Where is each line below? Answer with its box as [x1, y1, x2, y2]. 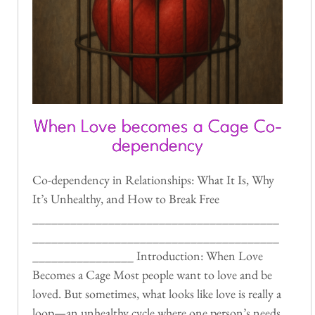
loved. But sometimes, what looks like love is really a [32, 285, 281, 302]
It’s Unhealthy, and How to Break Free [32, 190, 219, 207]
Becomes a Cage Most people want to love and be [32, 266, 272, 283]
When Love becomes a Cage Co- [33, 118, 282, 136]
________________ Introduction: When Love [32, 247, 263, 264]
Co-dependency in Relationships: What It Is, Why [32, 171, 274, 188]
